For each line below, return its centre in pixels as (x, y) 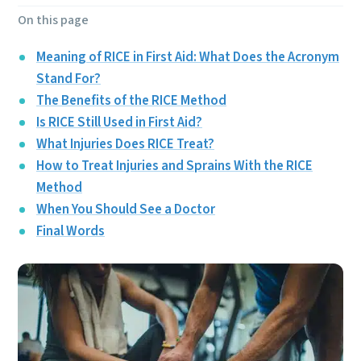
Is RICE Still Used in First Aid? (119, 122)
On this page (53, 20)
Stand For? (68, 79)
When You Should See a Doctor (126, 210)
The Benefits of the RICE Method (131, 101)
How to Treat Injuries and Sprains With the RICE (174, 166)
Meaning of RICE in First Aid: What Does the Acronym (188, 57)
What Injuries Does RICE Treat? (125, 144)
